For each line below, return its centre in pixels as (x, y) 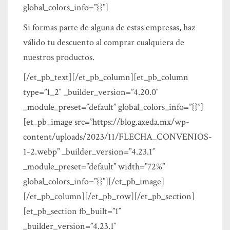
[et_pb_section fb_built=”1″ (72, 211)
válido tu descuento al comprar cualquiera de (104, 42)
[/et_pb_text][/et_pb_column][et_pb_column (106, 77)
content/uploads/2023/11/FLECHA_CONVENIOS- (118, 137)
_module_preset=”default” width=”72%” (94, 167)
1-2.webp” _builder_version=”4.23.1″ (89, 152)
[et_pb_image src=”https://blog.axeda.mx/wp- (106, 122)
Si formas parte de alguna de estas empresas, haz (109, 27)
